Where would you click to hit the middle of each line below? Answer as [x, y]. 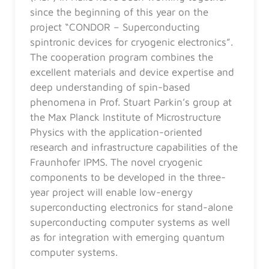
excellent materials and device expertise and [132, 72]
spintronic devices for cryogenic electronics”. [131, 42]
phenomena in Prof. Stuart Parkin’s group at [131, 102]
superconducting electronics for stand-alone [131, 207]
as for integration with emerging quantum [127, 237]
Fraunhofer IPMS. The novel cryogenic [116, 162]
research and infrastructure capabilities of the [134, 147]
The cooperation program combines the [122, 57]
